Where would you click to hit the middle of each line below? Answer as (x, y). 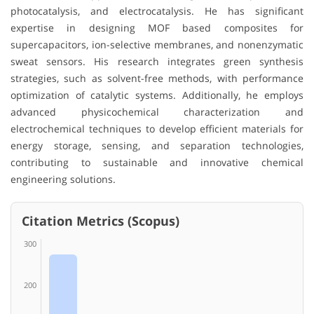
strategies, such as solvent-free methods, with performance (157, 78)
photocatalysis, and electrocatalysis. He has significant (157, 11)
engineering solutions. (63, 179)
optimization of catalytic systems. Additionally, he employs (157, 95)
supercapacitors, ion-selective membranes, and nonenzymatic (157, 44)
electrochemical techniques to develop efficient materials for (157, 128)
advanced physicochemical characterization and (157, 111)
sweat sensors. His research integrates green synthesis (157, 61)
